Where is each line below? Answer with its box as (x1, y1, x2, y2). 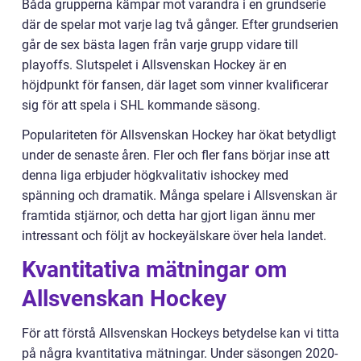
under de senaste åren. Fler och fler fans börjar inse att (22, 147, 330, 164)
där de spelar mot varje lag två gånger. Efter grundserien (22, 17, 338, 33)
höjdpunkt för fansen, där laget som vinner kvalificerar (22, 77, 328, 93)
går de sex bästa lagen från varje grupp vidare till (22, 37, 298, 53)
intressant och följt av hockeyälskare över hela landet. (22, 228, 326, 244)
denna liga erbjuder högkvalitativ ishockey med (22, 168, 288, 184)
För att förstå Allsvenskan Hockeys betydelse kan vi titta (22, 326, 339, 342)
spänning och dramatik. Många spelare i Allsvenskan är (22, 188, 337, 204)
